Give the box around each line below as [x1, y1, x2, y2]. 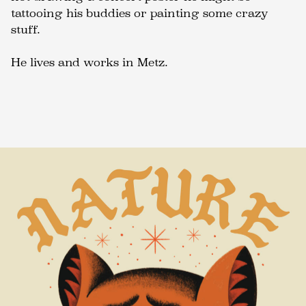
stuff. [11, 23, 40, 36]
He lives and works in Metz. [11, 56, 168, 69]
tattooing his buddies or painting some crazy [11, 7, 268, 20]
